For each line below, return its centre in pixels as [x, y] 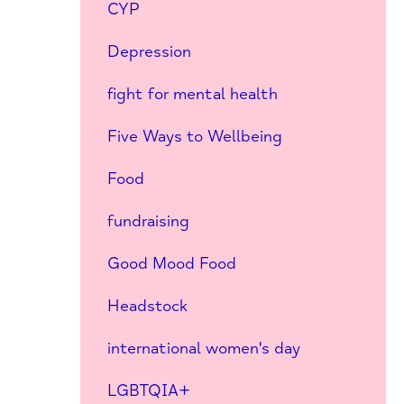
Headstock [147, 306]
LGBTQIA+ [148, 390]
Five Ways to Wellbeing [194, 136]
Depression [149, 51]
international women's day [203, 348]
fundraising [148, 221]
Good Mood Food [171, 263]
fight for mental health [192, 94]
